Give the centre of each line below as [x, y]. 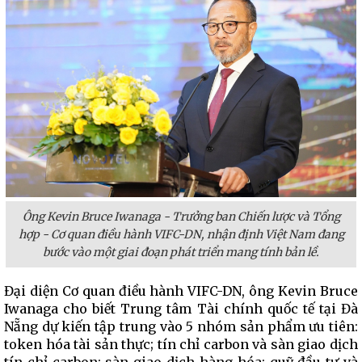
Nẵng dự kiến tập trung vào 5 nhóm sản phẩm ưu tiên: [181, 326]
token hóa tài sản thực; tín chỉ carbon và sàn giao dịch [181, 344]
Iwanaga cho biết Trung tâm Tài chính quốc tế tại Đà [181, 309]
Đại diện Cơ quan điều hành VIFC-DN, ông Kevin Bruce [181, 291]
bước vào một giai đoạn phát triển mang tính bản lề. [181, 252]
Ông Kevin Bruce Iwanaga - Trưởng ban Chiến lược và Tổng [181, 217]
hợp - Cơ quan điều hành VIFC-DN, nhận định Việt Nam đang [181, 234]
